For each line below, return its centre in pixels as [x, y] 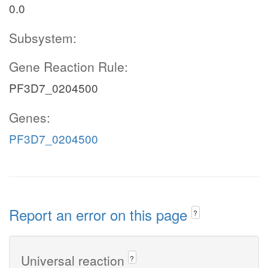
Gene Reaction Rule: [68, 66]
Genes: [30, 117]
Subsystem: [43, 38]
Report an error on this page [100, 214]
